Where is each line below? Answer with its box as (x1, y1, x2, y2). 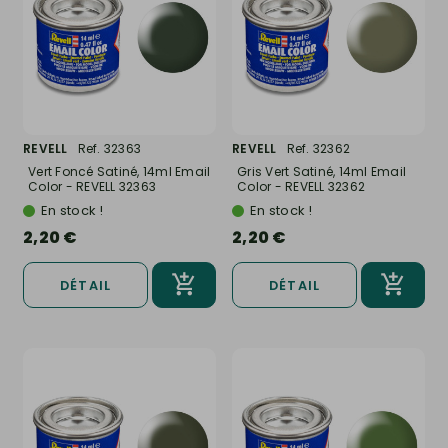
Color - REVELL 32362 (237, 178, 365, 196)
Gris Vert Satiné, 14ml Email (237, 163, 406, 181)
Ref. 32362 (286, 140, 350, 158)
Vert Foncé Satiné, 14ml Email (28, 163, 211, 181)
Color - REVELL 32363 (28, 178, 156, 196)
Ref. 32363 (77, 140, 141, 158)
